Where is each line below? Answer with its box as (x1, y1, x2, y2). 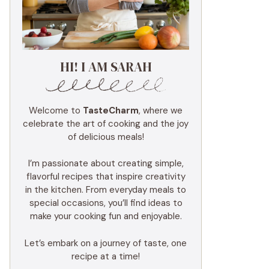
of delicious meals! (67, 130, 144, 143)
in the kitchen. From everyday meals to (25, 184, 186, 196)
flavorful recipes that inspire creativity (26, 171, 186, 183)
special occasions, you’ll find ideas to (29, 197, 183, 210)
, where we (139, 104, 183, 116)
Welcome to (29, 104, 83, 116)
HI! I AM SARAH (59, 58, 152, 76)
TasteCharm (83, 104, 139, 116)
